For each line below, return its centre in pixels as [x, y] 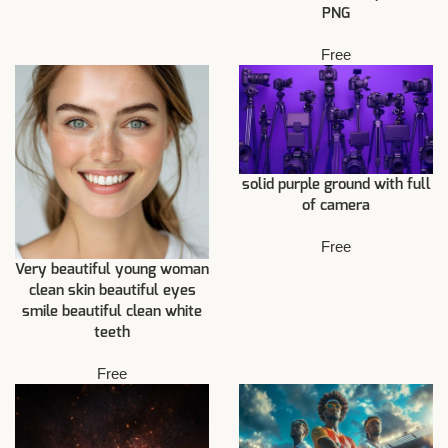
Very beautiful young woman [112, 269]
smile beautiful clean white [112, 311]
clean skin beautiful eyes [112, 290]
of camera [336, 205]
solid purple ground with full [336, 184]
